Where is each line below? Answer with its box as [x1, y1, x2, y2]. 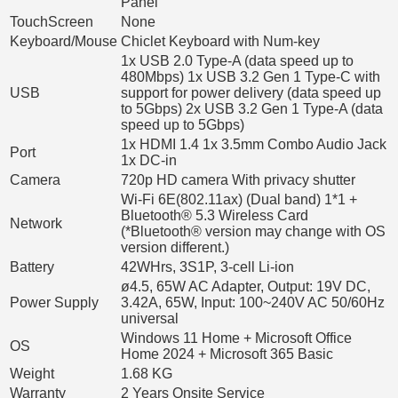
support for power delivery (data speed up [121, 84, 381, 100]
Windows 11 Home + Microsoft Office [121, 330, 352, 346]
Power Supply [10, 294, 99, 310]
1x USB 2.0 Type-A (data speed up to [121, 52, 354, 68]
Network [10, 215, 62, 231]
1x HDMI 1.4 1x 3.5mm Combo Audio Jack [121, 136, 386, 152]
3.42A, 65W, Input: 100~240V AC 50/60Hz [121, 294, 385, 310]
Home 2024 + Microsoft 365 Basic [121, 346, 333, 362]
